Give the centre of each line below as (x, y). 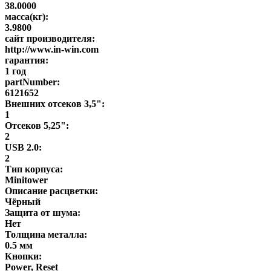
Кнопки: (23, 256)
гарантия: (27, 60)
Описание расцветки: (51, 191)
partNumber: (32, 82)
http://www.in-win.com (52, 49)
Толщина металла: (46, 234)
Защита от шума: (43, 212)
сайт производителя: (50, 38)
